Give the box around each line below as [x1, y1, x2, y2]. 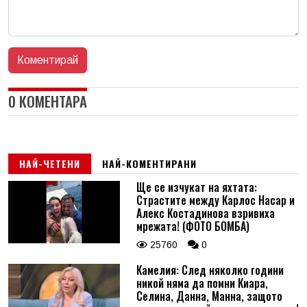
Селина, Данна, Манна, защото [136, 287, 282, 304]
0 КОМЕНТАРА [8, 90, 87, 112]
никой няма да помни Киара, [136, 274, 268, 291]
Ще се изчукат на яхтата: [136, 178, 257, 195]
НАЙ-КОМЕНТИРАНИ [102, 156, 197, 171]
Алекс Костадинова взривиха [136, 204, 275, 221]
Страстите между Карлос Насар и [136, 191, 295, 208]
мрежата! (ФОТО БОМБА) [136, 217, 249, 234]
